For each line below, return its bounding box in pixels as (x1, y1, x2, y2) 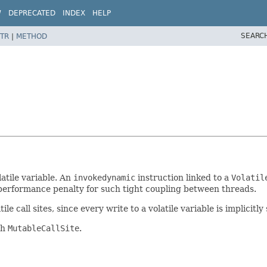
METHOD (16, 32, 47, 41)
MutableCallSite (8, 223, 79, 233)
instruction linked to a (135, 172, 231, 182)
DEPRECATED (8, 9, 55, 17)
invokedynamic (73, 172, 135, 182)
